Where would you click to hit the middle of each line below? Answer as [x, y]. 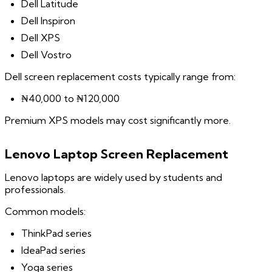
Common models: [45, 212]
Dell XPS [41, 38]
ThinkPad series [57, 233]
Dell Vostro [47, 55]
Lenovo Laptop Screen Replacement [117, 154]
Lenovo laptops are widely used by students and [114, 178]
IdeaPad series [54, 250]
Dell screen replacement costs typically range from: [120, 77]
